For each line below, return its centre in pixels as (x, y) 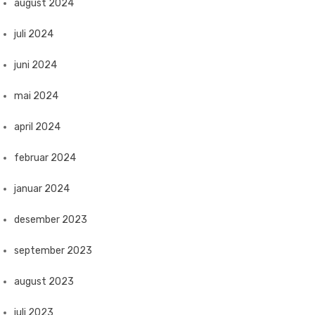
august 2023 (44, 282)
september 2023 (53, 251)
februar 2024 (45, 158)
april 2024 (37, 127)
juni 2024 (36, 65)
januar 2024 (42, 189)
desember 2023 (51, 220)
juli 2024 (34, 34)
